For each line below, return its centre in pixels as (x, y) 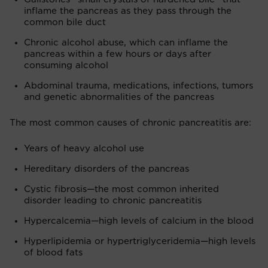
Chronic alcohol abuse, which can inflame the (126, 42)
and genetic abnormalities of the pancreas (119, 97)
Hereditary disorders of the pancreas (106, 169)
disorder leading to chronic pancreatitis (113, 200)
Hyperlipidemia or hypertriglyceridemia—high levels (140, 241)
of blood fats (53, 252)
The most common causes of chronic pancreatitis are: (130, 123)
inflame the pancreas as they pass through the (128, 11)
